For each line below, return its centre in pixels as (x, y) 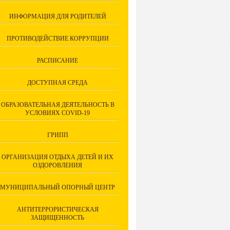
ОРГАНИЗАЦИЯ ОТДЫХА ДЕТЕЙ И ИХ (57, 157)
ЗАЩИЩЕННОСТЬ (57, 218)
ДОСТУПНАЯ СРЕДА (57, 83)
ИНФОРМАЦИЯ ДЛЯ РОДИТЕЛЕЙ (57, 16)
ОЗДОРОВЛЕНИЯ (57, 165)
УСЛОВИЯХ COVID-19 (57, 113)
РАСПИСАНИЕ (57, 61)
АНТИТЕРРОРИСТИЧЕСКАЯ (57, 209)
